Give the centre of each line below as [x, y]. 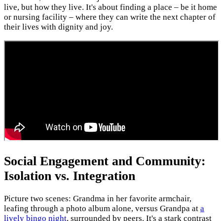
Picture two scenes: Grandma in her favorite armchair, [98, 199]
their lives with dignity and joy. [58, 27]
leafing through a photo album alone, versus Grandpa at [102, 209]
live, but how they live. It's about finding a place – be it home [110, 7]
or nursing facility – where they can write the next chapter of [110, 17]
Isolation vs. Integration [70, 176]
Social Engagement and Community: [105, 161]
